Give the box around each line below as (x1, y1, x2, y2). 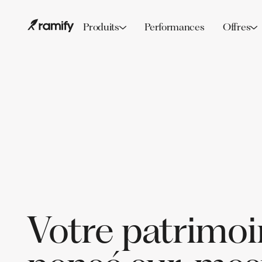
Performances (144, 21, 205, 33)
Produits (83, 21, 119, 33)
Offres (223, 21, 251, 33)
